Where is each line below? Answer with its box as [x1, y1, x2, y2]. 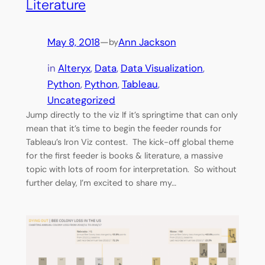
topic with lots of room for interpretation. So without [25, 163, 237, 174]
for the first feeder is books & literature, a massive [25, 150, 223, 161]
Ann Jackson [118, 35, 176, 49]
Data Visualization [120, 61, 203, 75]
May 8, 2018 [47, 35, 100, 49]
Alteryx [57, 61, 91, 75]
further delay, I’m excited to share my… [25, 177, 176, 188]
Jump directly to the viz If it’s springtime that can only [25, 109, 238, 120]
